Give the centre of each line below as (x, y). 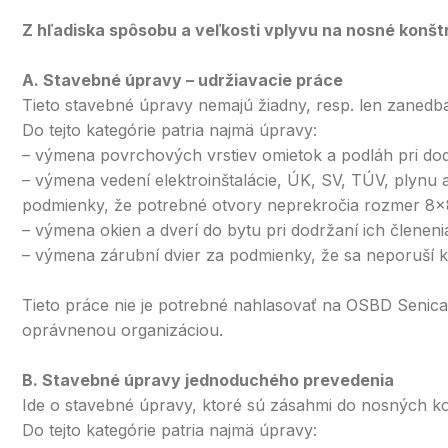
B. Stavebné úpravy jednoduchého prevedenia (208, 380)
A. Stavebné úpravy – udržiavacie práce (182, 80)
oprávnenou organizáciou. (122, 330)
